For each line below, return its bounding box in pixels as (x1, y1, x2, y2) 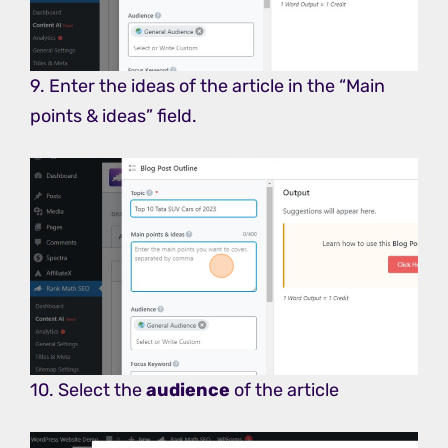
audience (146, 379, 230, 402)
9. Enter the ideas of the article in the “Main (30, 75, 385, 98)
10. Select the (30, 379, 146, 402)
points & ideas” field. (30, 105, 197, 128)
